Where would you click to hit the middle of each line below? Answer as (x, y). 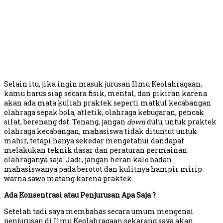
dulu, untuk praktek (181, 122)
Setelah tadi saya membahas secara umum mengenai (99, 212)
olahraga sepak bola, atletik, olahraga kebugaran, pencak (104, 112)
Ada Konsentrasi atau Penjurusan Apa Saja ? (80, 195)
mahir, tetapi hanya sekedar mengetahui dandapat (94, 141)
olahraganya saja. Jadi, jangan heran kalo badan (88, 160)
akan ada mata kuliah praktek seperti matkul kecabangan (108, 103)
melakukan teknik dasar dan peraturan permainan (96, 150)
